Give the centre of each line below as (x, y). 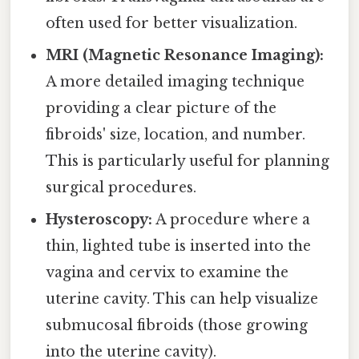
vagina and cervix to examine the (167, 273)
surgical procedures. (121, 188)
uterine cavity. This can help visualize (182, 299)
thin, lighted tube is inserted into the (179, 246)
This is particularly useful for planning (188, 161)
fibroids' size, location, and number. (176, 135)
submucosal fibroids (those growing (177, 326)
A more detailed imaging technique (175, 82)
